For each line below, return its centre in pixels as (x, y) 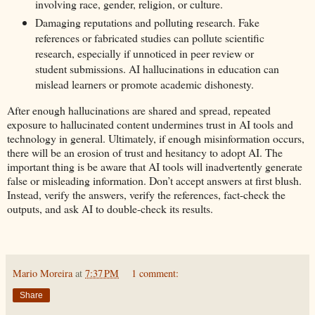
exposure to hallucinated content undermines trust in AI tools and (150, 124)
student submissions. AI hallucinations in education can (157, 68)
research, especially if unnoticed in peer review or (144, 53)
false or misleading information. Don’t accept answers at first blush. (154, 180)
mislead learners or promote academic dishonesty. (144, 84)
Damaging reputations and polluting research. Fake (147, 22)
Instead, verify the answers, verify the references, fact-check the (146, 194)
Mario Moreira (43, 274)
